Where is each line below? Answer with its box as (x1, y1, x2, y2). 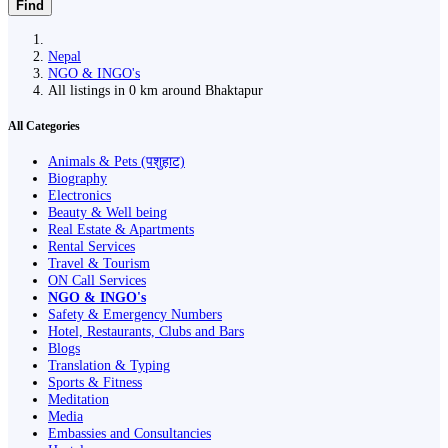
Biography (48, 170, 107, 187)
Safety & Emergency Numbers (48, 306, 222, 323)
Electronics (48, 187, 111, 204)
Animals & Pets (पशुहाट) (48, 153, 185, 170)
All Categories (8, 118, 80, 133)
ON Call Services (48, 272, 146, 289)
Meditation (48, 391, 109, 408)
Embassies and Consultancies (48, 425, 211, 442)
